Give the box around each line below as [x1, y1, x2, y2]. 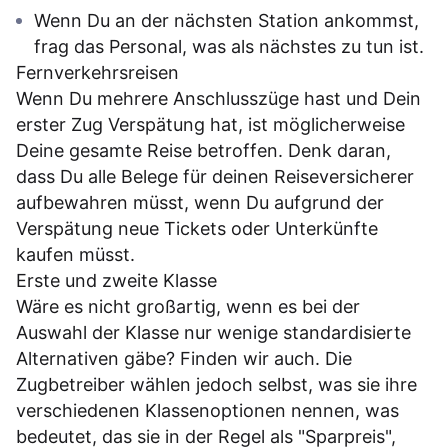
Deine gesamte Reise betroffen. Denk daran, [16, 139, 391, 161]
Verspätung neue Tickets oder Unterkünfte [16, 217, 378, 239]
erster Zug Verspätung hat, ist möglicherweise [16, 113, 405, 135]
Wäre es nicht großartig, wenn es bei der [16, 295, 360, 317]
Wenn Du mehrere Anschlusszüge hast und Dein [16, 87, 421, 109]
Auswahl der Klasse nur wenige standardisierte [16, 321, 411, 343]
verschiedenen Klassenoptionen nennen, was [16, 399, 399, 421]
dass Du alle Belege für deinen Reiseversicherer [16, 165, 414, 187]
